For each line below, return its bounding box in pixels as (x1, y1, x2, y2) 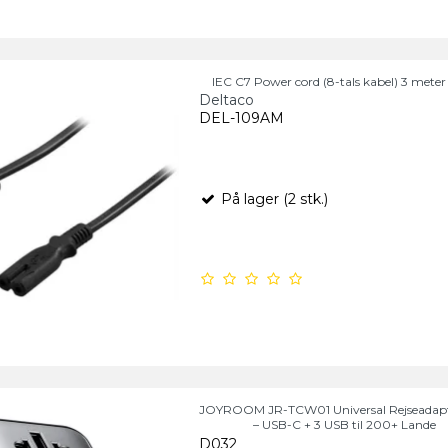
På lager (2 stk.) (216, 189, 328, 208)
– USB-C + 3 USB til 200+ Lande (253, 417, 437, 433)
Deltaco (198, 90, 254, 109)
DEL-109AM (198, 108, 284, 127)
